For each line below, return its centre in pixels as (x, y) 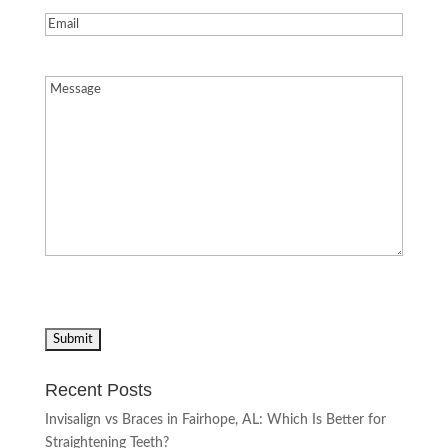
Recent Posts (98, 390)
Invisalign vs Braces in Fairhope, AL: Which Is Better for (215, 420)
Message (70, 86)
